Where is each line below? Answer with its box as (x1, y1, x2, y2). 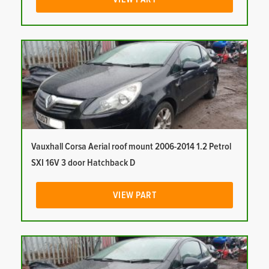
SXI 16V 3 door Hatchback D (31, 158, 135, 168)
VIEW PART (112, 190, 157, 201)
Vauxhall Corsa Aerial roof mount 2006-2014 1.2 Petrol (31, 142, 231, 152)
